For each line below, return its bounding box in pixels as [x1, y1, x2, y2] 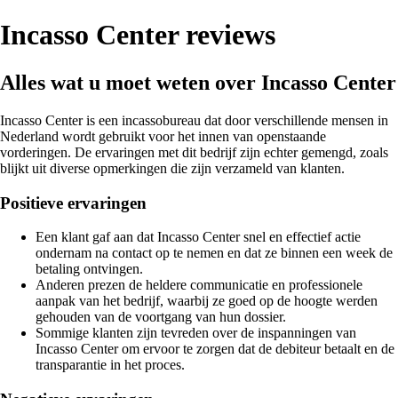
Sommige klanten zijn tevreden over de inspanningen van [36, 325, 356, 341]
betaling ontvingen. [36, 261, 143, 277]
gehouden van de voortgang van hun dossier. [36, 309, 286, 325]
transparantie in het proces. [36, 357, 185, 373]
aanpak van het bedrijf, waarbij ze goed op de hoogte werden [36, 293, 378, 309]
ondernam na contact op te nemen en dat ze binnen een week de [36, 245, 393, 261]
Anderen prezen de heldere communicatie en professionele [36, 277, 362, 293]
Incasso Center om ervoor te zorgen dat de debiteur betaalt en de [36, 341, 394, 357]
